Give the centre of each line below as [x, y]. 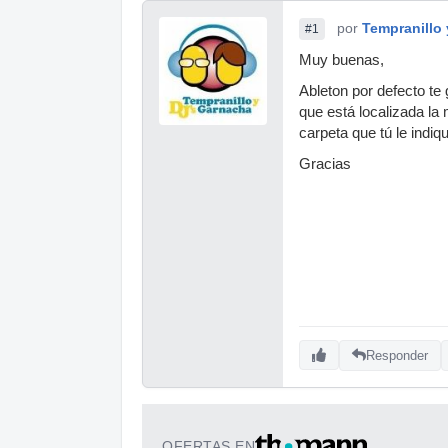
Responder [397, 355]
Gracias [325, 164]
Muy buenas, [341, 60]
